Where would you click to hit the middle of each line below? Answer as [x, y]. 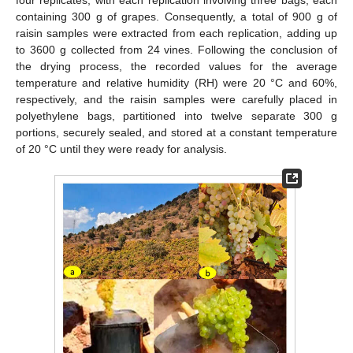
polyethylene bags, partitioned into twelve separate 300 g [176, 115]
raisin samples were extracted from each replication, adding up [176, 33]
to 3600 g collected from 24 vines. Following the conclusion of [176, 49]
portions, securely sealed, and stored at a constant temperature [176, 132]
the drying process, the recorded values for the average [176, 66]
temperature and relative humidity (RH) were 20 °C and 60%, [176, 82]
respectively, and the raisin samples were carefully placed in [176, 99]
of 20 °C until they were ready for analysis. [121, 149]
